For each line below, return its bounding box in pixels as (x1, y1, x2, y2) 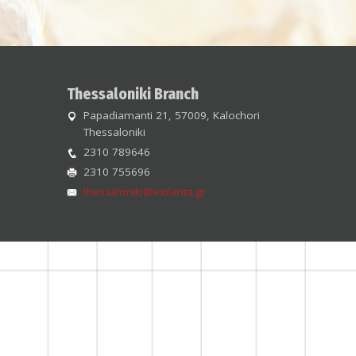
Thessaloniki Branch (66, 85, 199, 104)
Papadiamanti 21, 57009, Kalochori (83, 108, 260, 123)
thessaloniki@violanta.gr (83, 184, 206, 199)
